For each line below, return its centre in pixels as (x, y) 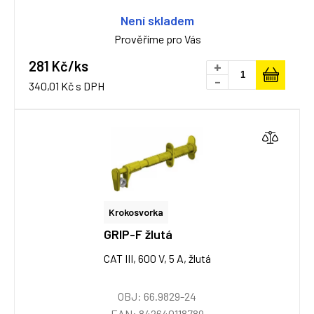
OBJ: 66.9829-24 (157, 296)
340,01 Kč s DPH (67, 86)
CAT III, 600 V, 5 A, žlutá (157, 258)
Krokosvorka (136, 212)
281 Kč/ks (59, 66)
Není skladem (157, 20)
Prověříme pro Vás (157, 39)
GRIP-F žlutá (138, 234)
